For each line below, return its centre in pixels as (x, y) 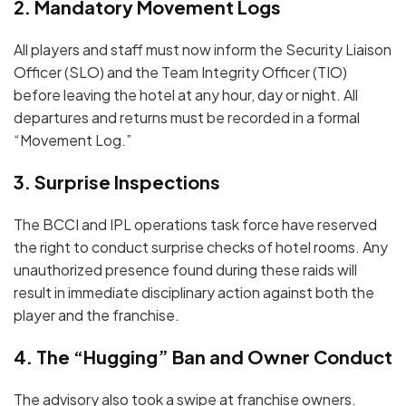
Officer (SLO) (59, 72)
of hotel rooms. (307, 246)
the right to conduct (82, 246)
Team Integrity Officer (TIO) (254, 72)
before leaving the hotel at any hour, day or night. (177, 94)
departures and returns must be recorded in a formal (187, 117)
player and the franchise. (97, 314)
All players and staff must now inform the (150, 49)
